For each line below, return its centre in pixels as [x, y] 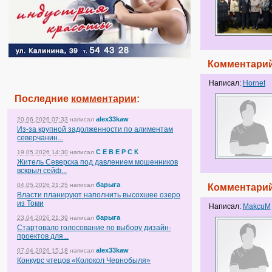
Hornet [254, 83]
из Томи [30, 203]
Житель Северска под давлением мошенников [97, 162]
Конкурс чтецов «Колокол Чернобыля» [84, 260]
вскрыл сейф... [42, 171]
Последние [43, 99]
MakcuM [257, 206]
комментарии [104, 99]
